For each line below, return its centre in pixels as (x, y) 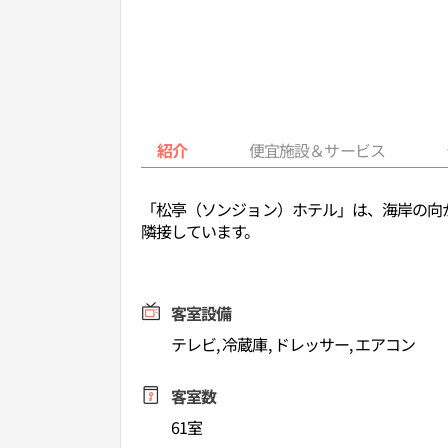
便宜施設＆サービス (317, 150)
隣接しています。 (200, 231)
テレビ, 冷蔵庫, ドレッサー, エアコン (293, 344)
